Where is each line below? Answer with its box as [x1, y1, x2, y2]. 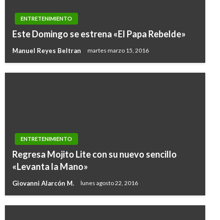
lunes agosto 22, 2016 [81, 179, 138, 187]
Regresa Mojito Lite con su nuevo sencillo [12, 149, 177, 160]
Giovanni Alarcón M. [12, 179, 76, 187]
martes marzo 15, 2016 [87, 47, 149, 55]
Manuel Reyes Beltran [12, 46, 82, 55]
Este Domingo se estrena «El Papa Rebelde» [12, 28, 186, 39]
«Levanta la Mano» [12, 161, 88, 172]
